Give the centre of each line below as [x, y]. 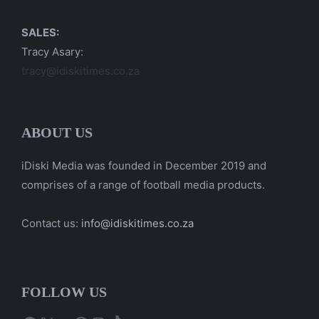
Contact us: [51, 223]
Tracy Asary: [52, 52]
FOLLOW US [64, 292]
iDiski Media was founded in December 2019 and [144, 166]
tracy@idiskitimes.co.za [80, 71]
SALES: [40, 32]
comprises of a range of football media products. [143, 185]
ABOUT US [57, 132]
